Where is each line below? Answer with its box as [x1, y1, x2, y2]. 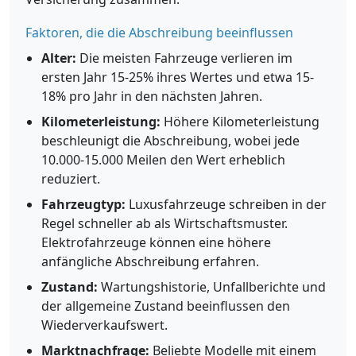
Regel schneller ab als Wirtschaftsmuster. [41, 215, 288, 232]
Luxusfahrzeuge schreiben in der [126, 195, 327, 213]
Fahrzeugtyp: [41, 195, 126, 213]
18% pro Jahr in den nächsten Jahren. [41, 87, 262, 105]
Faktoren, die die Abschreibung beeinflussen [25, 24, 293, 41]
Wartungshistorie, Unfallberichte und [98, 278, 326, 296]
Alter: [41, 49, 76, 67]
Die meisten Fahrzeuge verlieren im [76, 49, 292, 67]
